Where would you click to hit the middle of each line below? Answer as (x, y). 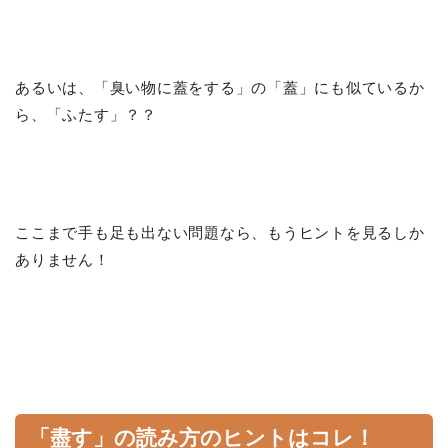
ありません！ (62, 260)
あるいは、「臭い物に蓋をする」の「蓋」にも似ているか (220, 88)
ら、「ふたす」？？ (86, 115)
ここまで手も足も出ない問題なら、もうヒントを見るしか (220, 233)
